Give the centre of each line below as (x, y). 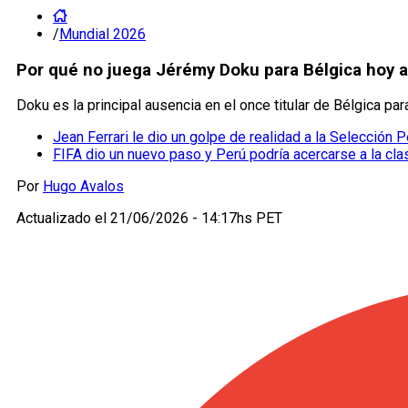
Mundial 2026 (102, 34)
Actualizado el (63, 219)
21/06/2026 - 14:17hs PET (196, 219)
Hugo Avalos (83, 187)
